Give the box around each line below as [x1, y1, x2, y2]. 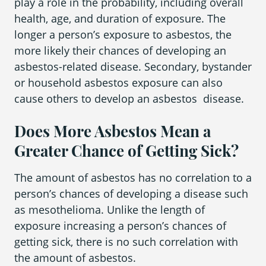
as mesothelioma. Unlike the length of [14, 202, 205, 217]
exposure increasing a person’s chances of [14, 218, 226, 233]
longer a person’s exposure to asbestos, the [14, 27, 232, 42]
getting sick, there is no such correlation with [14, 235, 238, 249]
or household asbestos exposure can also [14, 75, 223, 90]
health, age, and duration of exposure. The [14, 11, 226, 26]
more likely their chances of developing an [14, 43, 226, 58]
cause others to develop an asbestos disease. [14, 91, 244, 106]
